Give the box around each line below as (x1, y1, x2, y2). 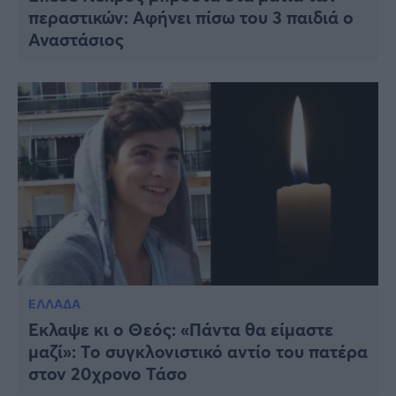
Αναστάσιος (28, 27, 124, 52)
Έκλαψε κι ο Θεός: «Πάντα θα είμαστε (28, 316, 333, 341)
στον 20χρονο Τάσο (28, 361, 187, 385)
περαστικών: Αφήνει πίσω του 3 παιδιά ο (28, 5, 354, 30)
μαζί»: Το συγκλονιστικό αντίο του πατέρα (28, 339, 368, 363)
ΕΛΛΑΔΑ (28, 295, 80, 311)
